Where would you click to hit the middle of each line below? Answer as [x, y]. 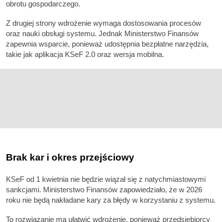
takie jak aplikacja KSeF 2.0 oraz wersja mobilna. [85, 55]
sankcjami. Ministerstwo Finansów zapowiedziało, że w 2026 [104, 189]
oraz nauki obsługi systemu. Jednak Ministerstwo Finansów [102, 34]
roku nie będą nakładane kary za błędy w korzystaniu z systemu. [111, 200]
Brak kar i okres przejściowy [70, 157]
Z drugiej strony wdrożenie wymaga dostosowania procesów [104, 23]
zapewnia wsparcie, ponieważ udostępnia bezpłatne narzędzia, [107, 44]
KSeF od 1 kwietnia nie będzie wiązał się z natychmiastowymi [106, 179]
